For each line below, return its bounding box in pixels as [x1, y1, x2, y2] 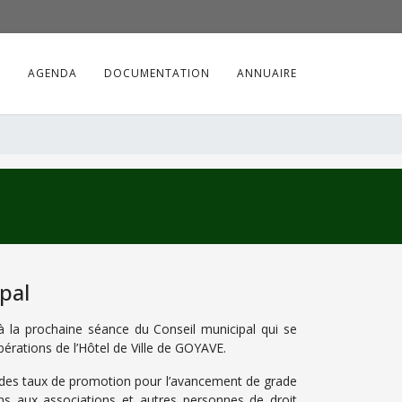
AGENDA [28, 66, 77, 81]
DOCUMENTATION [104, 66, 210, 81]
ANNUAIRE [237, 66, 297, 81]
